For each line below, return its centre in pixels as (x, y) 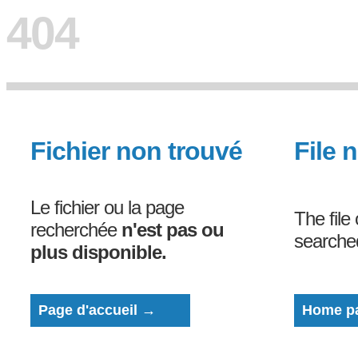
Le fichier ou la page (107, 207)
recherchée (76, 230)
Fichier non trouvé (136, 151)
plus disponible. (98, 252)
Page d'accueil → (97, 310)
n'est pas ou (173, 230)
